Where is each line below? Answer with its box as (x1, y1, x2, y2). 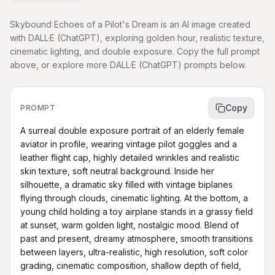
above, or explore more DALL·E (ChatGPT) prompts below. (10, 59, 246, 70)
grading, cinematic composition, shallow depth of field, (20, 260, 241, 271)
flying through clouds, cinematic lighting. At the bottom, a (20, 192, 248, 203)
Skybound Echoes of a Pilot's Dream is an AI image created (10, 18, 250, 29)
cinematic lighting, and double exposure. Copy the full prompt (10, 45, 260, 56)
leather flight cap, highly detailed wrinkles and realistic (20, 152, 239, 163)
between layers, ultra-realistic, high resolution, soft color (20, 246, 248, 257)
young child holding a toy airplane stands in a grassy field (20, 206, 253, 217)
